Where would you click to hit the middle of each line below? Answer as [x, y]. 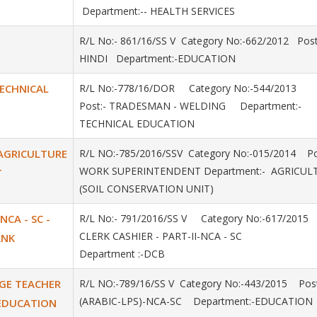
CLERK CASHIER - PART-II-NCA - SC [161, 236]
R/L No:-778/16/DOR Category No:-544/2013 [196, 88]
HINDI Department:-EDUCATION [157, 58]
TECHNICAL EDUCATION [141, 123]
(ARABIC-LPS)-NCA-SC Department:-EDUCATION [196, 301]
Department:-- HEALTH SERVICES [157, 11]
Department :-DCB [122, 254]
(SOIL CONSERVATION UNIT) [146, 189]
